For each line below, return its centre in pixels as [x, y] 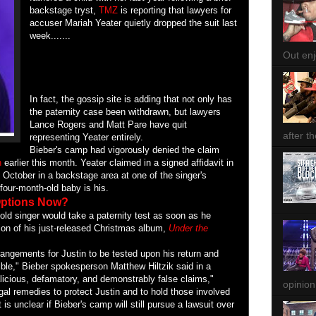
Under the [188, 228]
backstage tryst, [64, 10]
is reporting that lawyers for [175, 10]
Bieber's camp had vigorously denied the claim [124, 150]
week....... [50, 36]
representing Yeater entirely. [86, 137]
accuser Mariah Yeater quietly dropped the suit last [133, 23]
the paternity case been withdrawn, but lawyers [125, 112]
